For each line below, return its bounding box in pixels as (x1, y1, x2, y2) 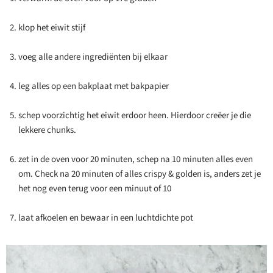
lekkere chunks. (18, 124, 76, 137)
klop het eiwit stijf (18, 21, 85, 35)
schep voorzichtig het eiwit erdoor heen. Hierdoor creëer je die (18, 109, 251, 122)
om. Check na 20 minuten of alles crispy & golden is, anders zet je (18, 168, 261, 181)
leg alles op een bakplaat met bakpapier (18, 80, 169, 93)
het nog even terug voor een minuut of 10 (18, 182, 171, 196)
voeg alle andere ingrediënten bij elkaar (18, 51, 168, 64)
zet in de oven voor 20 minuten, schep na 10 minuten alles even (18, 153, 253, 166)
